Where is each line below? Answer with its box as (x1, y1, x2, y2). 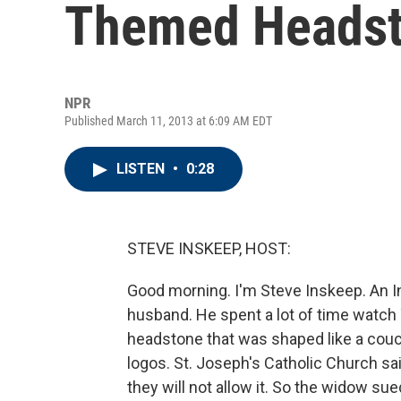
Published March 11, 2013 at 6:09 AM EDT (64, 114, 272, 128)
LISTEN (116, 160, 168, 177)
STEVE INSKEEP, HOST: (127, 239, 291, 258)
